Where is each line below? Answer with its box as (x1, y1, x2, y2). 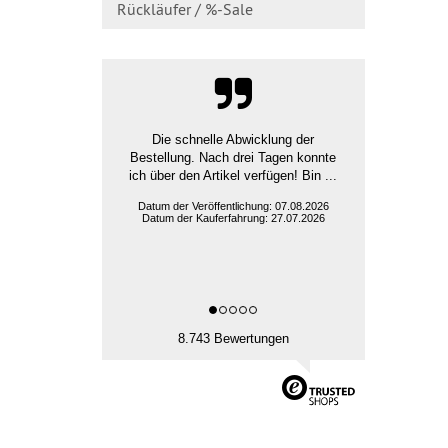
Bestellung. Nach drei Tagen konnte (130, 150, 337, 165)
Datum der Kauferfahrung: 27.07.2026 (141, 212, 325, 224)
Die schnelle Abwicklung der (152, 132, 315, 147)
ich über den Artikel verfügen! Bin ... (129, 168, 338, 183)
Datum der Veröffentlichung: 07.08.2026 (137, 200, 329, 212)
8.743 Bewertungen (177, 331, 289, 346)
